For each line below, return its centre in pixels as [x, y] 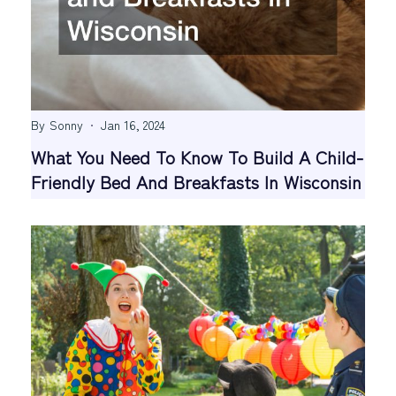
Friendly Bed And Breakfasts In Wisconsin [196, 182]
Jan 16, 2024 [133, 125]
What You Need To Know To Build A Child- [197, 157]
